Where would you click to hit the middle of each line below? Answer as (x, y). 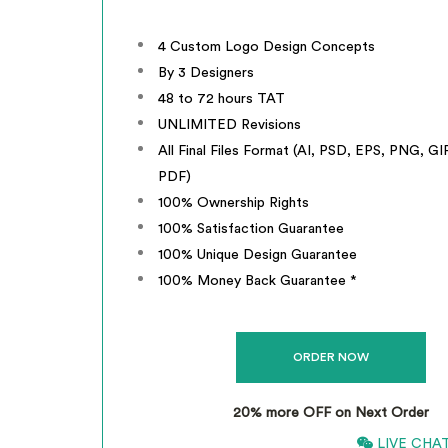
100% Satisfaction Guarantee (251, 229)
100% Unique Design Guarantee (257, 255)
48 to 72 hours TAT (221, 99)
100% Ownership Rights (233, 203)
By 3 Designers (206, 73)
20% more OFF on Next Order (330, 413)
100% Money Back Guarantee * (257, 281)
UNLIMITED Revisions (229, 125)
